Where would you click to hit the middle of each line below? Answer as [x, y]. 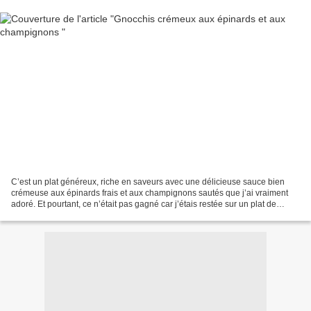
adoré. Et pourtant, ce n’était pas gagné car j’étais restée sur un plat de [144, 204]
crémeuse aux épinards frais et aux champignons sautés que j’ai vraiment [150, 193]
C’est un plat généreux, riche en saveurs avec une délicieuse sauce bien [148, 182]
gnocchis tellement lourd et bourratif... [82, 215]
